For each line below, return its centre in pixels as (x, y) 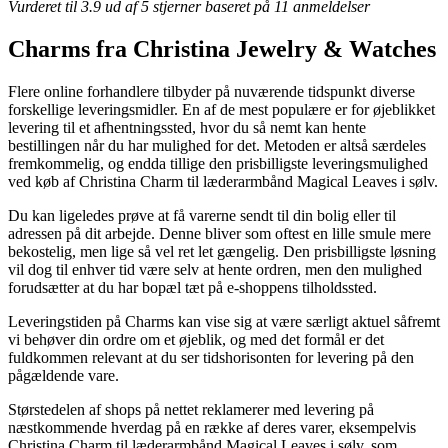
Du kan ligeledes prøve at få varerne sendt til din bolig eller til (202, 215)
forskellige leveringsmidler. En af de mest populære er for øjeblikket (221, 109)
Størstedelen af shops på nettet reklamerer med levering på (191, 409)
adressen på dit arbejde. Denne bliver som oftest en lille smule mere (219, 233)
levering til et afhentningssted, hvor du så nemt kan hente (187, 127)
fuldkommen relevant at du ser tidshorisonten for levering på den (211, 357)
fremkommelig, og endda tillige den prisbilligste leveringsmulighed (218, 163)
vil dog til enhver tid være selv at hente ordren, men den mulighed (215, 269)
